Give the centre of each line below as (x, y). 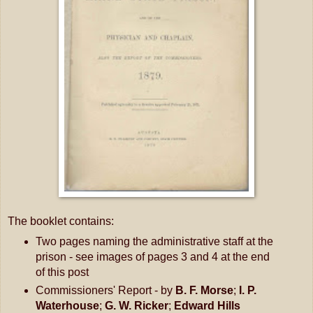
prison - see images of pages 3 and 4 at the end (152, 256)
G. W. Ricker (136, 305)
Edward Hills (207, 305)
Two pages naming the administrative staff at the (154, 241)
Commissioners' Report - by (105, 290)
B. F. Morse (204, 290)
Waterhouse (67, 305)
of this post (62, 272)
